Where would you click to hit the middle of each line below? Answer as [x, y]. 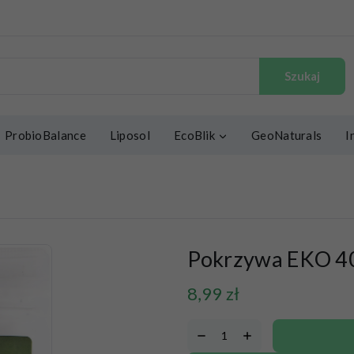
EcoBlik [195, 135]
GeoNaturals [286, 135]
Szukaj [302, 76]
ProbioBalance [46, 135]
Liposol [130, 135]
